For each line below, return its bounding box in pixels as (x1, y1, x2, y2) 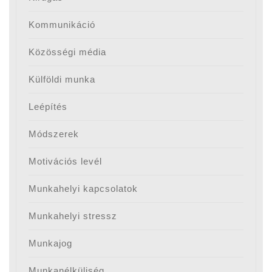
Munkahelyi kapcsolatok (29, 183, 138, 194)
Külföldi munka (29, 74, 96, 85)
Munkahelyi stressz (29, 211, 118, 222)
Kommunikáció (29, 19, 96, 30)
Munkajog (29, 238, 73, 249)
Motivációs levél (29, 156, 103, 167)
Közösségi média (29, 47, 107, 58)
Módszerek (29, 129, 80, 140)
